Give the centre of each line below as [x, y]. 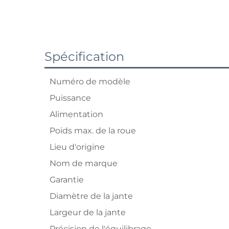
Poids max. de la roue [93, 131]
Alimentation [76, 114]
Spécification [84, 56]
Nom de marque [84, 163]
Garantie [67, 180]
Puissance [70, 98]
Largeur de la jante [88, 212]
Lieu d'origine [77, 147]
